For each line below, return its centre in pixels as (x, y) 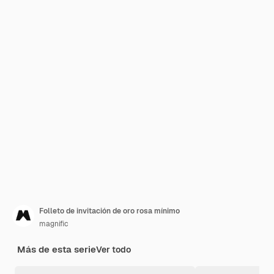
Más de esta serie (57, 249)
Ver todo (113, 250)
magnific (54, 224)
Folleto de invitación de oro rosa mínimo (109, 211)
